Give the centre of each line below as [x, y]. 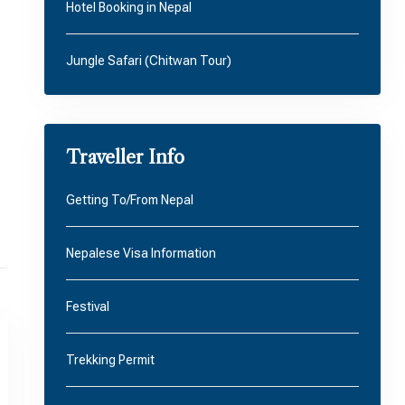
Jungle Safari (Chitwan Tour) [148, 61]
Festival [87, 306]
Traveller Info [125, 157]
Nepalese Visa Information [141, 253]
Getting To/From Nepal [129, 200]
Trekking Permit [110, 360]
